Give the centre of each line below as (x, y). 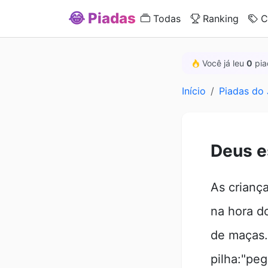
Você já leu (223, 63)
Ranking (219, 19)
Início (194, 91)
